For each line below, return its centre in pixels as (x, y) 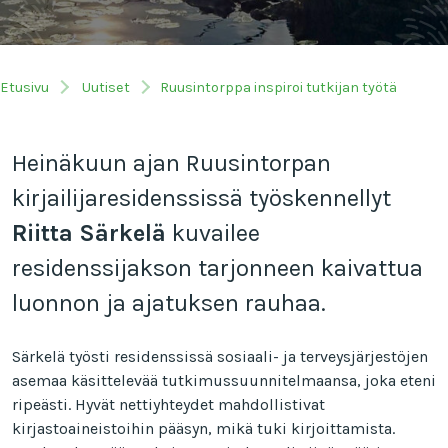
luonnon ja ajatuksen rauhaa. (169, 302)
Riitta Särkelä (89, 232)
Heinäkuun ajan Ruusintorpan (171, 162)
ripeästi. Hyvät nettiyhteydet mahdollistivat (168, 404)
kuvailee (213, 232)
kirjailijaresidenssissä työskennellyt (201, 197)
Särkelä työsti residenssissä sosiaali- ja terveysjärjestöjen (220, 356)
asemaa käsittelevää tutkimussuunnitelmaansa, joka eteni (224, 380)
